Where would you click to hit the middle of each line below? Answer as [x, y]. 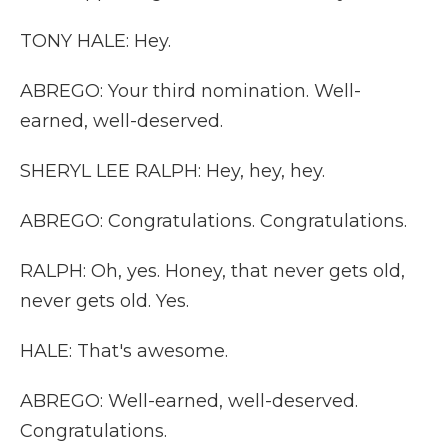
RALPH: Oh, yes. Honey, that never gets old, [212, 271]
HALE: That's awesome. [124, 351]
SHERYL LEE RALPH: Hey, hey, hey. [172, 171]
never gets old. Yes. [104, 301]
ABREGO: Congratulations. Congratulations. [213, 221]
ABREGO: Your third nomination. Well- [190, 91]
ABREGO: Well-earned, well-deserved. [189, 401]
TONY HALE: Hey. [95, 41]
